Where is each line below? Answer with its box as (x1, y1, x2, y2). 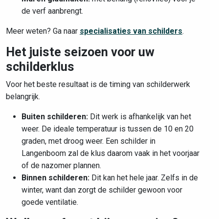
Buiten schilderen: (22, 112, 88, 121)
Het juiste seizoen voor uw (6, 45, 154, 59)
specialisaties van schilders (80, 26, 182, 36)
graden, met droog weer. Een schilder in (22, 136, 155, 146)
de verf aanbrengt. (22, 6, 83, 16)
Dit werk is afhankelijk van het (88, 112, 191, 121)
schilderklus (6, 60, 74, 74)
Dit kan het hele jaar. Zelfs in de (89, 173, 198, 182)
